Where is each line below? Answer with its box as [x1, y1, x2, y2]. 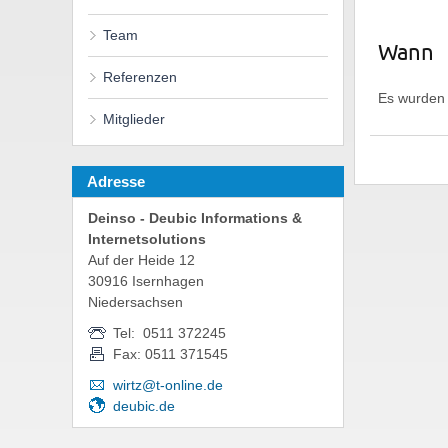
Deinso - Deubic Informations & [88, 210, 302, 226]
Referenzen [103, 69, 177, 85]
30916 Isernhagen [88, 273, 204, 289]
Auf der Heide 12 [88, 252, 195, 268]
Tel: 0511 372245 [113, 325, 226, 341]
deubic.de [113, 398, 175, 414]
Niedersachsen [88, 294, 183, 310]
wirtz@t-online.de [113, 377, 223, 393]
